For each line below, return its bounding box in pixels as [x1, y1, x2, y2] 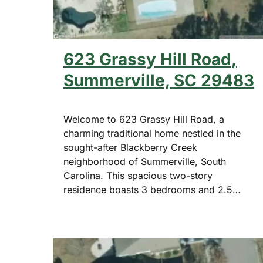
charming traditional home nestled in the [63, 127, 241, 140]
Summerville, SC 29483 [63, 70, 254, 91]
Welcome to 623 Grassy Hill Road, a [63, 113, 224, 126]
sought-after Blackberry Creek [63, 141, 197, 154]
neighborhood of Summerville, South [63, 156, 226, 168]
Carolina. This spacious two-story [63, 170, 213, 182]
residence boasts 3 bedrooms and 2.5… [63, 184, 241, 196]
